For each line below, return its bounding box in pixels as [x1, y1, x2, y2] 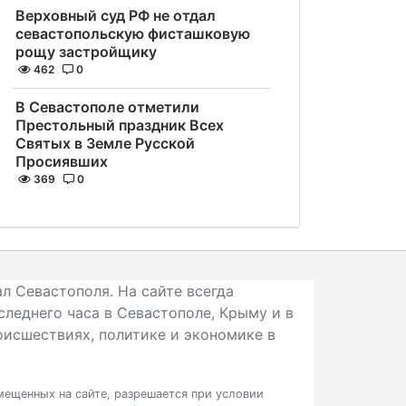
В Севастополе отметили [15, 98, 199, 116]
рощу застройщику [15, 43, 157, 61]
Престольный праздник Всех [15, 116, 224, 134]
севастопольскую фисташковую [15, 24, 250, 43]
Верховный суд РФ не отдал [15, 6, 216, 24]
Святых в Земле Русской [15, 134, 195, 152]
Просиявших [15, 152, 108, 170]
